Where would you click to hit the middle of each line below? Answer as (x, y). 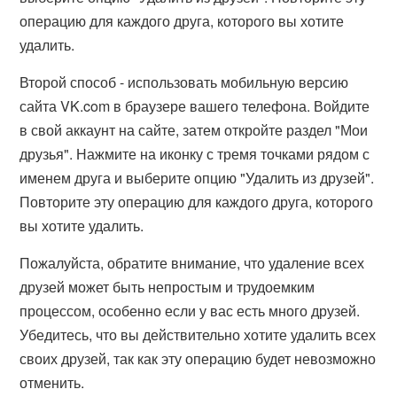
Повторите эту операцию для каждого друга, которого (197, 202)
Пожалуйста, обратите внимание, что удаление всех (192, 263)
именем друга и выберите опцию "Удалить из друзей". (197, 178)
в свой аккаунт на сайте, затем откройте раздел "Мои (194, 130)
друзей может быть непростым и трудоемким (167, 287)
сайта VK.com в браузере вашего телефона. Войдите (195, 106)
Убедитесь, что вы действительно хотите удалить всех (198, 335)
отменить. (52, 382)
